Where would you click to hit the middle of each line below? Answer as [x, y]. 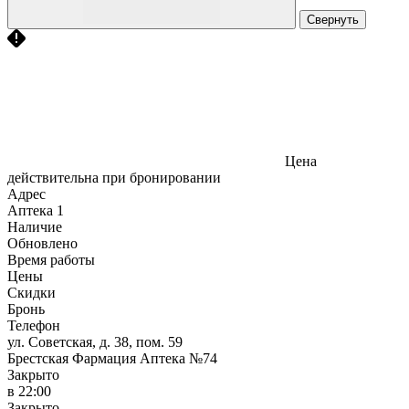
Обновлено [42, 243]
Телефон [34, 325]
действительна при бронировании [114, 177]
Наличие [35, 226]
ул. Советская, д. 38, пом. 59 [95, 341]
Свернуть [333, 19]
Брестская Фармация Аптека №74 [112, 358]
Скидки [31, 292]
